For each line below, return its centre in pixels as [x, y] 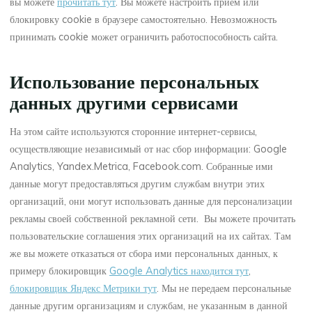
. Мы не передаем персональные [224, 288]
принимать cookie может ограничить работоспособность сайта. [144, 37]
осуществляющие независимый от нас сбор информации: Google [149, 149]
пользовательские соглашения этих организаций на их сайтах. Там [151, 236]
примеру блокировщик [60, 271]
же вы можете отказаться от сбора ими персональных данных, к [144, 253]
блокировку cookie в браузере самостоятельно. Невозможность [143, 19]
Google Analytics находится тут [179, 271]
